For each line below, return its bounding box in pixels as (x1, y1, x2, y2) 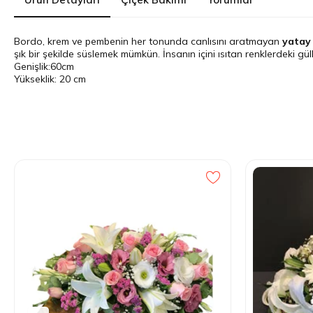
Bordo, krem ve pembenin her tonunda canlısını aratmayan (14, 35, 282, 48)
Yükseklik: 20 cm (14, 73, 86, 86)
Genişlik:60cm (14, 60, 74, 73)
